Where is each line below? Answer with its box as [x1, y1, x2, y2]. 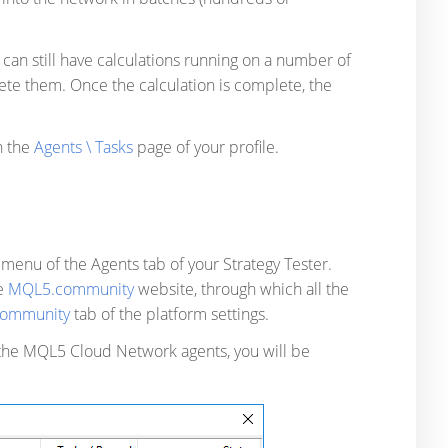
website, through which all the [134, 278, 349, 300]
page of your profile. [133, 136, 279, 158]
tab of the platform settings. [70, 303, 269, 325]
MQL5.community [8, 278, 134, 300]
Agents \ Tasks [34, 136, 133, 158]
